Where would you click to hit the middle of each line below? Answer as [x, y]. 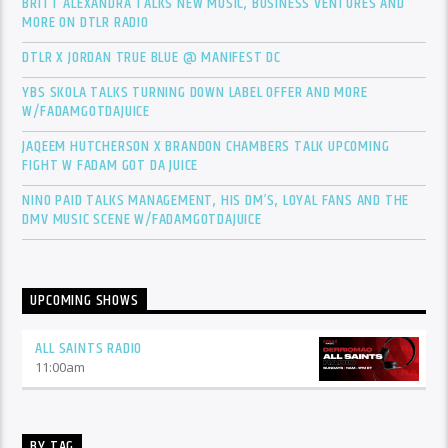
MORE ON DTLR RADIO [85, 23]
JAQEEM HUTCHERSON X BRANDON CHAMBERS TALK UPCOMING [206, 147]
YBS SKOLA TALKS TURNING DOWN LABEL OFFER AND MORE [195, 93]
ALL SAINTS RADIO [89, 348]
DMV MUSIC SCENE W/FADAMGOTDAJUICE [142, 220]
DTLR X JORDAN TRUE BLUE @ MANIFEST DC [152, 58]
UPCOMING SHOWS [84, 301]
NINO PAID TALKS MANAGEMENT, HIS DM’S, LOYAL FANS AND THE [216, 201]
